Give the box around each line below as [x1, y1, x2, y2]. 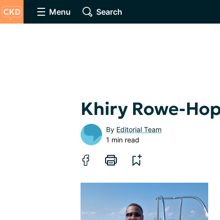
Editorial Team [116, 125, 162, 134]
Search [96, 7, 122, 17]
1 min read [106, 136, 139, 144]
